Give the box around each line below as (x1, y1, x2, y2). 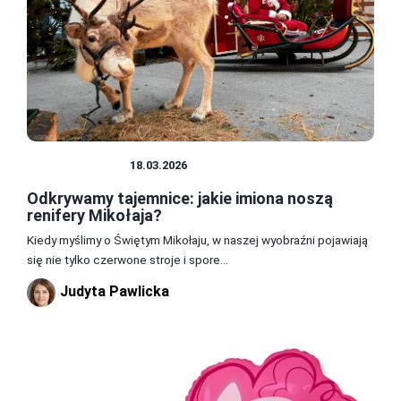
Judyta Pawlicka (60, 283, 169, 301)
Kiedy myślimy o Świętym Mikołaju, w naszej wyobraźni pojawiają (27, 232, 368, 247)
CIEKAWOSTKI (36, 158, 121, 172)
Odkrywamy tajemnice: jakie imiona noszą (27, 188, 333, 208)
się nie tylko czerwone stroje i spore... (27, 252, 228, 267)
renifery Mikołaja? (27, 205, 162, 225)
